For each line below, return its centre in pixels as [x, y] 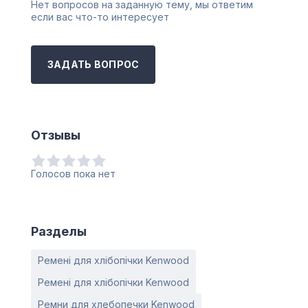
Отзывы [55, 135]
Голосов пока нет [73, 174]
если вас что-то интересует [100, 17]
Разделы [58, 232]
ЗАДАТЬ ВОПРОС [93, 65]
